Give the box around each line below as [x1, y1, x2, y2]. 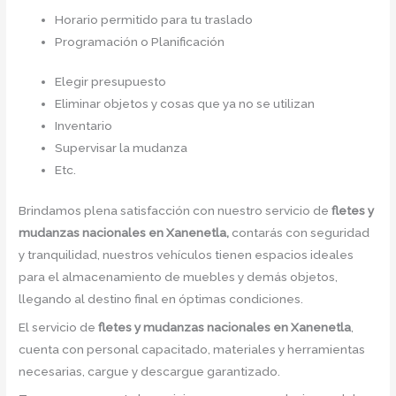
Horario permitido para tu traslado [55, 11, 254, 27]
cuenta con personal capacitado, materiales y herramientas [19, 341, 366, 356]
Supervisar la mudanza [55, 141, 188, 156]
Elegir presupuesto [55, 74, 167, 89]
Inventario [55, 118, 113, 133]
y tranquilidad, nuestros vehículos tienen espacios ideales [19, 247, 354, 262]
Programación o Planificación [55, 34, 225, 49]
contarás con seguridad [232, 225, 370, 240]
